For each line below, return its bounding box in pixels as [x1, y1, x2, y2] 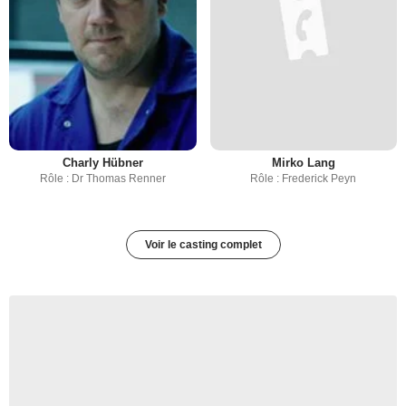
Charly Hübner [62, 155, 143, 169]
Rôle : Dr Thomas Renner [39, 171, 166, 185]
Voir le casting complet [144, 237, 262, 251]
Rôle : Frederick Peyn [250, 171, 357, 185]
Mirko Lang [271, 155, 335, 169]
